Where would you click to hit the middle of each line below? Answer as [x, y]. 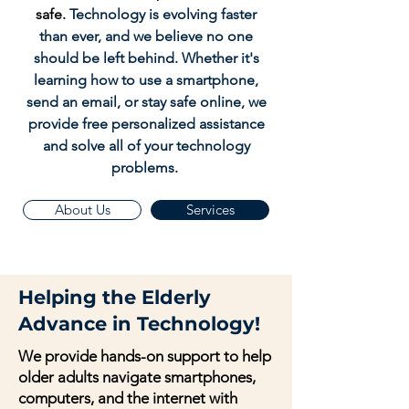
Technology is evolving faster [161, 14]
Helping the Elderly [115, 297]
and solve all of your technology [146, 146]
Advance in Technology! [139, 324]
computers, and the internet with [128, 398]
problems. [146, 168]
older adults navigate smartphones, [137, 377]
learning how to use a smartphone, [146, 80]
